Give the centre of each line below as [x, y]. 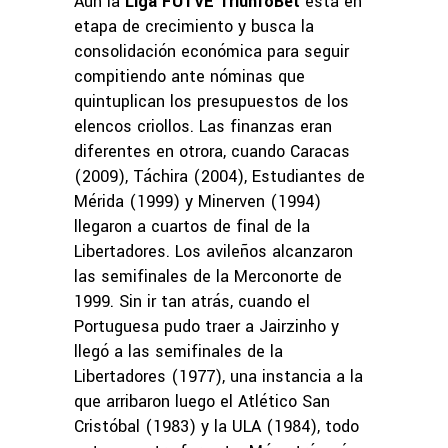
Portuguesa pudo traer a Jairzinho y [206, 327]
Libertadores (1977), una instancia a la [218, 377]
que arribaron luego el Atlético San [202, 402]
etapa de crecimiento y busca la [194, 27]
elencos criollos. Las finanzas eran [203, 127]
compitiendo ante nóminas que [189, 77]
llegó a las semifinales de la [178, 352]
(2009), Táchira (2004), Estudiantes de [219, 177]
